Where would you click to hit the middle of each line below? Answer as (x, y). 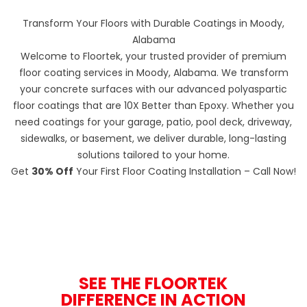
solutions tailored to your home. (153, 155)
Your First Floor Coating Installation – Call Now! (185, 171)
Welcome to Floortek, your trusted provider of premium (153, 56)
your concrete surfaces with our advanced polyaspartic (153, 89)
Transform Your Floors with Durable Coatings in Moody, (153, 23)
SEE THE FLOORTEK (153, 283)
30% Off (52, 171)
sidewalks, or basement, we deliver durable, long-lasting (153, 138)
